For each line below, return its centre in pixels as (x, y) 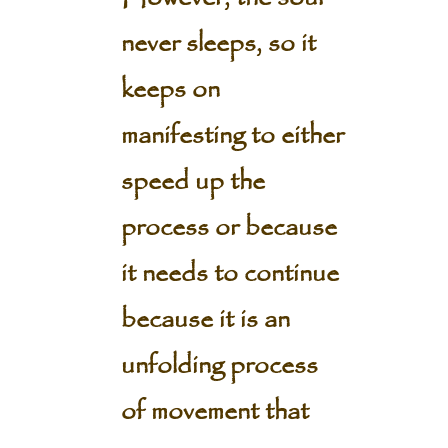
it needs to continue (229, 274)
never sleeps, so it (218, 44)
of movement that (214, 412)
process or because (228, 228)
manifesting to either (232, 136)
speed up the (192, 182)
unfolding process (219, 366)
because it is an (205, 320)
